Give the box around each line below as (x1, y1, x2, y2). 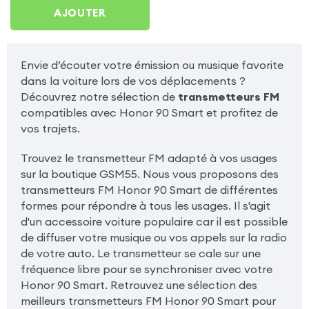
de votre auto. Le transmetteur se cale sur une (20, 246, 261, 261)
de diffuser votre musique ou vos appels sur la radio (20, 230, 287, 245)
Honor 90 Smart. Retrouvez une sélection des (20, 278, 257, 292)
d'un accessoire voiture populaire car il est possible (20, 215, 288, 229)
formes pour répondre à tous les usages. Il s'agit (20, 199, 270, 213)
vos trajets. (20, 121, 80, 136)
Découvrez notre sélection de (20, 90, 178, 104)
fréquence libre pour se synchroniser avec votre (20, 262, 272, 277)
